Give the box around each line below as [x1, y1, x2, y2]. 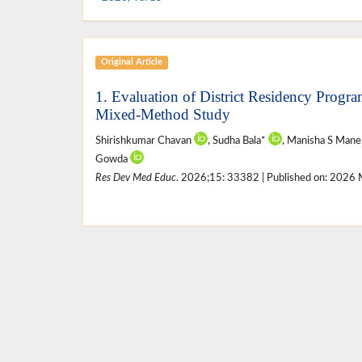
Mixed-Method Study [95, 106, 230, 124]
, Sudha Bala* [208, 136, 268, 146]
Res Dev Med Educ [95, 173, 176, 183]
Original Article [100, 57, 162, 67]
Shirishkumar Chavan [95, 136, 194, 146]
